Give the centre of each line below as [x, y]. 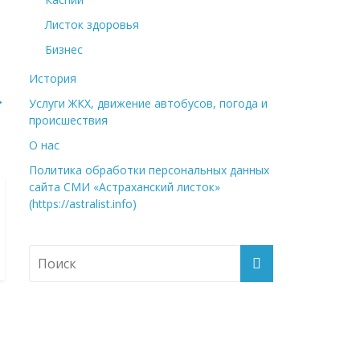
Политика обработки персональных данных [149, 170]
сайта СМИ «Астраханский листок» [125, 187]
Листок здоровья [92, 25]
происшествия [68, 120]
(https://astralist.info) [83, 204]
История [53, 78]
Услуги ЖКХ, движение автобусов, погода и [148, 103]
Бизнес [64, 49]
